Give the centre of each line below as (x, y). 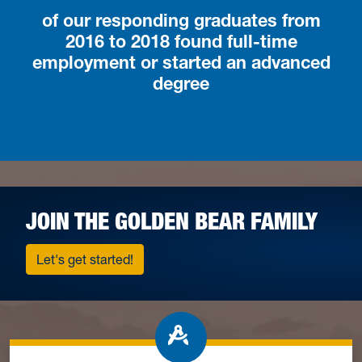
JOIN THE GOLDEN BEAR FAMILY (172, 222)
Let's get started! (85, 259)
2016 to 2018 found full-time (181, 44)
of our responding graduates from (181, 23)
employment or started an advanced (181, 65)
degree (181, 86)
